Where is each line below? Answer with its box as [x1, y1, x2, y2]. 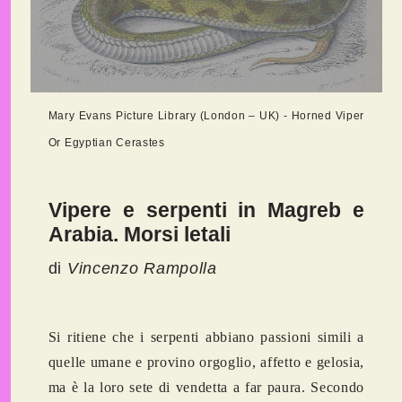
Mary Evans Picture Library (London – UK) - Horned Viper [48, 109, 365, 123]
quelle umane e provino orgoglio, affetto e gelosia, [48, 354, 365, 371]
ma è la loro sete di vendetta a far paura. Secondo [48, 380, 365, 396]
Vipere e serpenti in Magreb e [48, 198, 365, 223]
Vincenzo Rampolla [66, 259, 217, 278]
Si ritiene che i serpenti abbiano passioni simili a [48, 329, 365, 345]
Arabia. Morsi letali [48, 223, 231, 247]
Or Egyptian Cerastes [48, 136, 165, 150]
